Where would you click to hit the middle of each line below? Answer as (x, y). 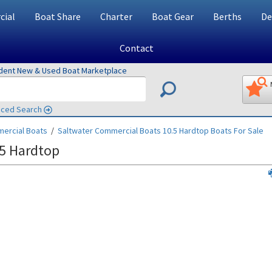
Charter (116, 16)
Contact (136, 48)
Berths (227, 16)
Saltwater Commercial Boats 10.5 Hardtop (133, 131)
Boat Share (57, 16)
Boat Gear (172, 16)
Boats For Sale (236, 131)
